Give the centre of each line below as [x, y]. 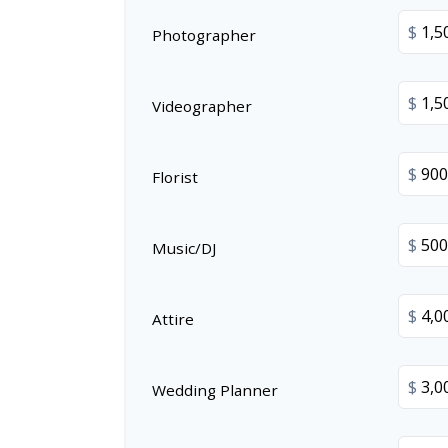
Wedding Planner [215, 389]
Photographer [204, 34]
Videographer [202, 105]
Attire [173, 318]
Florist [175, 176]
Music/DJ [184, 247]
